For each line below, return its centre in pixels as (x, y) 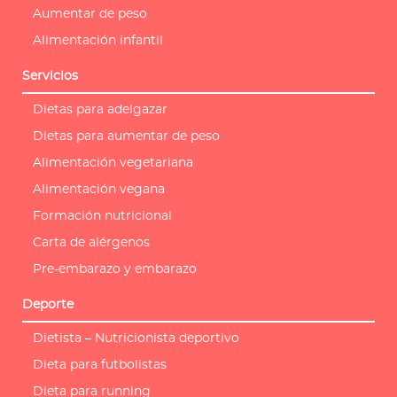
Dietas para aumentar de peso (126, 137)
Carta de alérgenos (91, 243)
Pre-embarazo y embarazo (115, 270)
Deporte (48, 305)
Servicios (50, 77)
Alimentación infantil (98, 41)
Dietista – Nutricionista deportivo (136, 339)
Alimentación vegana (99, 190)
